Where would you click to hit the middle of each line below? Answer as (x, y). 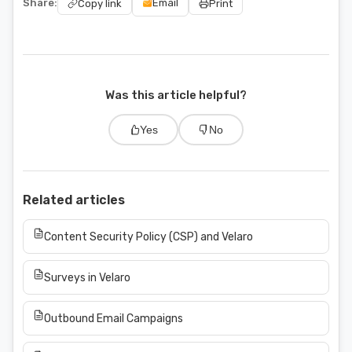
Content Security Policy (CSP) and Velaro (148, 236)
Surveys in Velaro (87, 277)
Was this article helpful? (176, 95)
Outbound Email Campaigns (113, 318)
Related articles (74, 200)
